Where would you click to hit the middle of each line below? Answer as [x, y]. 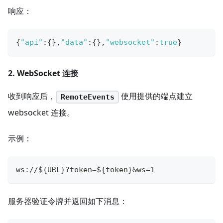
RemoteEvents [87, 97]
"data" [74, 43]
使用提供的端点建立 [156, 96]
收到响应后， [32, 96]
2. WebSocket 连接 [43, 73]
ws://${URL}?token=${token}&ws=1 [85, 169]
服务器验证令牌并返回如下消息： [68, 201]
